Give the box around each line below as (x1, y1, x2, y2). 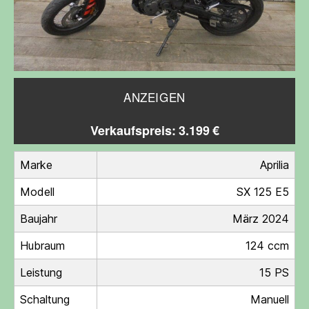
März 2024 (232, 211, 289, 226)
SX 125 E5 (237, 184, 289, 199)
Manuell (250, 292, 289, 306)
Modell (20, 184, 54, 199)
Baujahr (20, 211, 57, 226)
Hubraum (20, 238, 65, 252)
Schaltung (20, 292, 70, 306)
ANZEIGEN (123, 90, 186, 106)
